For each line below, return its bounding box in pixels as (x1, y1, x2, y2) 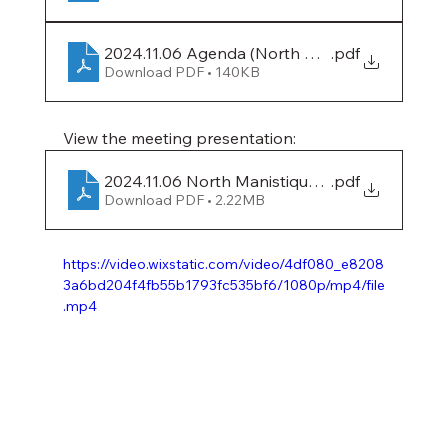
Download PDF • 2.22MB (103, 191, 265, 210)
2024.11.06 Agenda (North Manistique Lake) (103, 43, 430, 64)
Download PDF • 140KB (103, 63, 260, 82)
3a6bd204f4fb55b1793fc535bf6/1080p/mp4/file (62, 276, 385, 295)
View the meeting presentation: (62, 128, 296, 149)
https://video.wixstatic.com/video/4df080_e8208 (62, 255, 384, 274)
